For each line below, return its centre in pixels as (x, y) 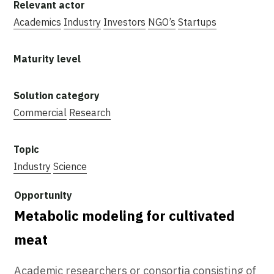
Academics (37, 22)
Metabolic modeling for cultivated (124, 215)
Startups (197, 22)
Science (70, 166)
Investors (124, 22)
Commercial (40, 112)
